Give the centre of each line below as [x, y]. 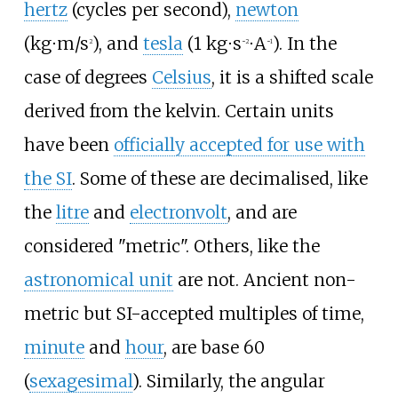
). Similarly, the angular [228, 381]
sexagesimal [80, 381]
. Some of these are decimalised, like [219, 178]
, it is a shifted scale [292, 77]
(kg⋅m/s [56, 43]
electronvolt [178, 212]
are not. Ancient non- [264, 279]
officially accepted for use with [239, 144]
